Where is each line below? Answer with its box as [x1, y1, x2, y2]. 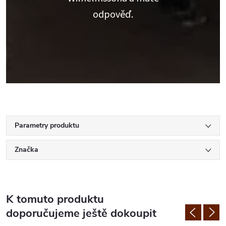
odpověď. [93, 8, 133, 22]
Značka [15, 145, 38, 155]
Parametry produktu [15, 121, 79, 131]
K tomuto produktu [6, 192, 104, 207]
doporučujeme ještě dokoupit [6, 206, 156, 221]
